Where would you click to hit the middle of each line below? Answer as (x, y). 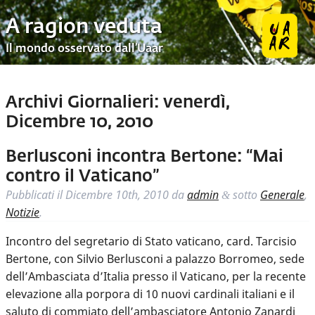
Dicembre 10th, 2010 (117, 195)
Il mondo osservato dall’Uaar (84, 50)
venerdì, (194, 103)
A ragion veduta (84, 27)
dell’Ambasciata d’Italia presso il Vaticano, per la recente (156, 277)
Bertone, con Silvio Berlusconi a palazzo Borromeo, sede (155, 259)
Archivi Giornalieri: (82, 103)
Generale (282, 195)
